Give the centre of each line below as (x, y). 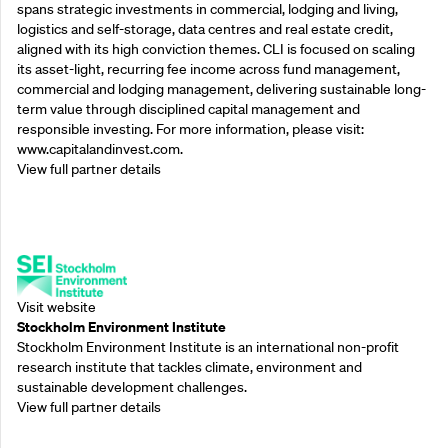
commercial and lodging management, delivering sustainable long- (221, 88)
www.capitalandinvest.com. (100, 148)
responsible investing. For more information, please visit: (190, 128)
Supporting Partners (117, 229)
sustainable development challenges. (132, 387)
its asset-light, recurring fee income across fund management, (208, 68)
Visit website (56, 307)
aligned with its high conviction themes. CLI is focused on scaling (216, 48)
